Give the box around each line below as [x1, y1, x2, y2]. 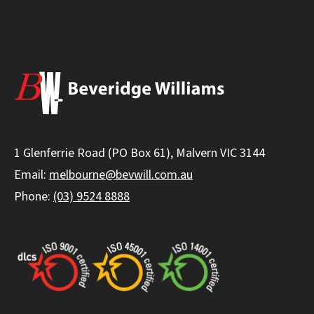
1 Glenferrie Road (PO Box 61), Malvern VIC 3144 [14, 144, 265, 162]
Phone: [14, 187, 53, 205]
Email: [14, 165, 49, 184]
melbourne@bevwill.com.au [49, 165, 193, 184]
